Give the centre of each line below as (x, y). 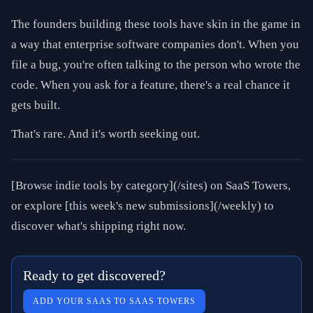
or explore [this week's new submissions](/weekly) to (143, 206)
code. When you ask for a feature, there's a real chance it (151, 85)
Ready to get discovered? (94, 275)
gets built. (36, 105)
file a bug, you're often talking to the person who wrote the (156, 65)
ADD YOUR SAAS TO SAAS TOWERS (114, 301)
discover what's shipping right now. (99, 226)
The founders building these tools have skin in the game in (156, 24)
